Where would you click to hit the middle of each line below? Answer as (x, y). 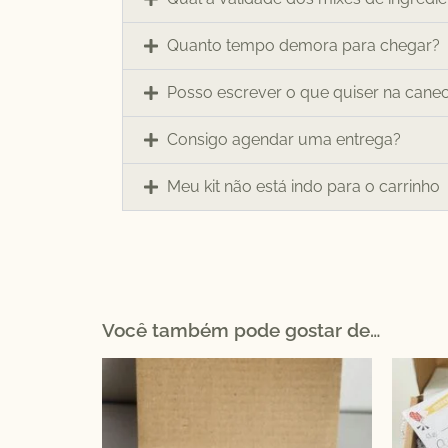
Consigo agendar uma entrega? (284, 139)
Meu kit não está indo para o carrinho (303, 186)
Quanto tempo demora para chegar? (303, 45)
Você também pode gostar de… (241, 329)
